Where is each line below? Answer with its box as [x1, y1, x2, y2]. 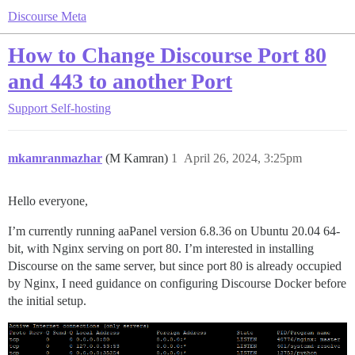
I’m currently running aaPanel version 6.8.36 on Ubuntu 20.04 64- [8, 224, 340, 238]
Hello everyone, [8, 194, 88, 208]
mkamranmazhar [8, 151, 102, 165]
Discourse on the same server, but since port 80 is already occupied [8, 259, 342, 273]
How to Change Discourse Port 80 [8, 43, 326, 67]
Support [8, 101, 48, 115]
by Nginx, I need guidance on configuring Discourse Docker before [8, 277, 346, 290]
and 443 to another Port [8, 69, 232, 94]
